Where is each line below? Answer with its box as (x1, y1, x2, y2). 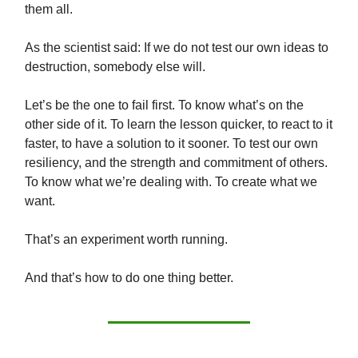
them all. (25, 2, 76, 17)
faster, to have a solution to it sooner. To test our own (25, 137, 318, 151)
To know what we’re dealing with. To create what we (25, 175, 317, 189)
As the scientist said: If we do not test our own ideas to (25, 41, 328, 55)
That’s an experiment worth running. (25, 233, 228, 247)
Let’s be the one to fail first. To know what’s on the (25, 98, 304, 113)
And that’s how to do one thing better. (25, 271, 233, 285)
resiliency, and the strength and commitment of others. (25, 156, 328, 170)
